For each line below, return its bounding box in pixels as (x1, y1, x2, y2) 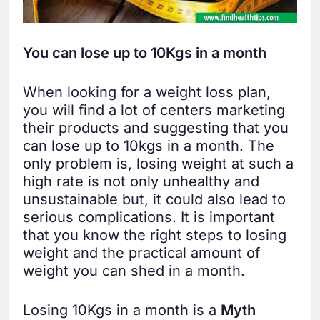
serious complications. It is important (23, 208, 275, 226)
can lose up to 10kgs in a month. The (23, 136, 274, 154)
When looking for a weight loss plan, (23, 83, 271, 101)
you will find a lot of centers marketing (23, 101, 285, 119)
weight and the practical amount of (23, 244, 260, 261)
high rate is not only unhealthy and (23, 172, 259, 190)
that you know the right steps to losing (23, 226, 286, 244)
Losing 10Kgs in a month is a (23, 301, 221, 319)
